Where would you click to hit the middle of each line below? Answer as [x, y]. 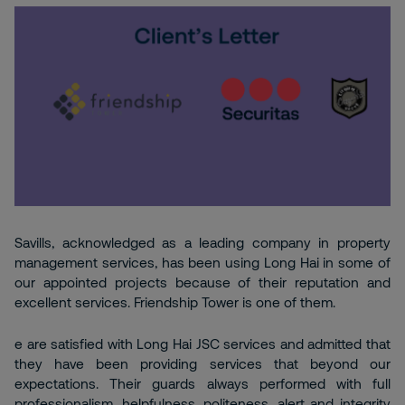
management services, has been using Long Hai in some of [202, 263]
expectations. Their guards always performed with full [202, 384]
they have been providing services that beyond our [202, 364]
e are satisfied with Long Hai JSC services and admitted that [202, 344]
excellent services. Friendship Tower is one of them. [175, 302]
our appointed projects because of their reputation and [202, 283]
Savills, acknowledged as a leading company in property [202, 243]
